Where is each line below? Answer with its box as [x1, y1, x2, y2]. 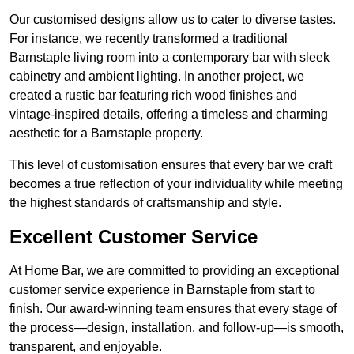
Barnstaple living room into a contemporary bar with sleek [9, 51, 330, 65]
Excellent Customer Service [9, 226, 258, 248]
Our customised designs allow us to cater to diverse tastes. [9, 13, 336, 27]
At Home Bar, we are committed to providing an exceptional [9, 264, 340, 278]
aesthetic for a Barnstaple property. [9, 126, 203, 141]
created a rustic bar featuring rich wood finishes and [9, 88, 297, 103]
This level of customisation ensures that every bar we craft [9, 158, 332, 172]
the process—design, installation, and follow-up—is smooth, [9, 321, 344, 335]
